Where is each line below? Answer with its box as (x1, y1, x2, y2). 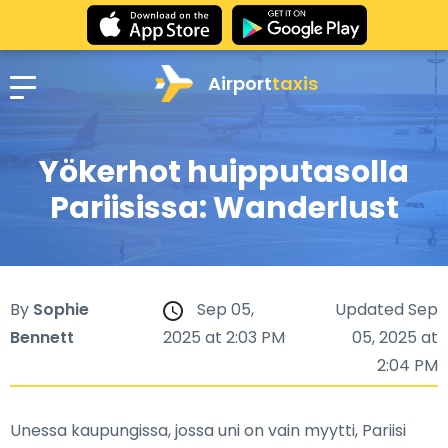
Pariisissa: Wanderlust (49, 187, 399, 229)
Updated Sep (334, 298, 438, 321)
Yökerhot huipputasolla (39, 151, 409, 193)
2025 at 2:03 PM (162, 326, 285, 349)
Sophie (33, 298, 89, 321)
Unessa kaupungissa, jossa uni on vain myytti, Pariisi (10, 419, 406, 442)
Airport (207, 70, 272, 96)
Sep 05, (196, 298, 254, 321)
